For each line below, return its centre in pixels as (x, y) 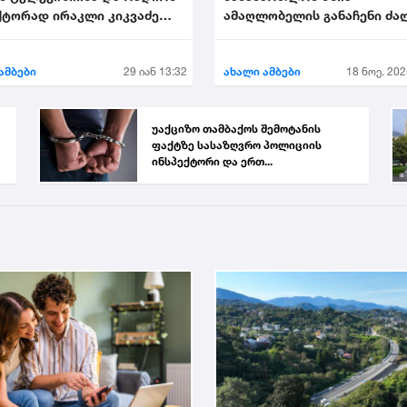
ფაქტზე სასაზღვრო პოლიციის (236, 144)
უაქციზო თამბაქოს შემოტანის (236, 128)
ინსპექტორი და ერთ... (212, 161)
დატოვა (249, 35)
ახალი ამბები (262, 71)
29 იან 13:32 (155, 71)
